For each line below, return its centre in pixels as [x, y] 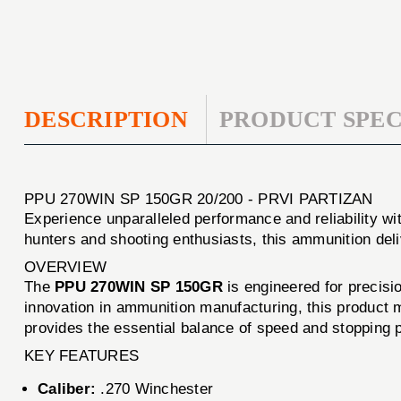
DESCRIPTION [106, 119]
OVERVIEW [66, 267]
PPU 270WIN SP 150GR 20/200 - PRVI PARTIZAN [199, 199]
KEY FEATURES [82, 355]
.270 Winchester [155, 388]
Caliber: [67, 388]
